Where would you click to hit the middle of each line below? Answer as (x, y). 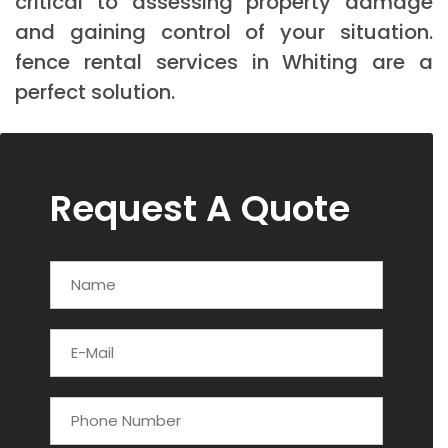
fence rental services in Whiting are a (224, 61)
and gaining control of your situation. (224, 31)
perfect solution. (95, 91)
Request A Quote (200, 208)
